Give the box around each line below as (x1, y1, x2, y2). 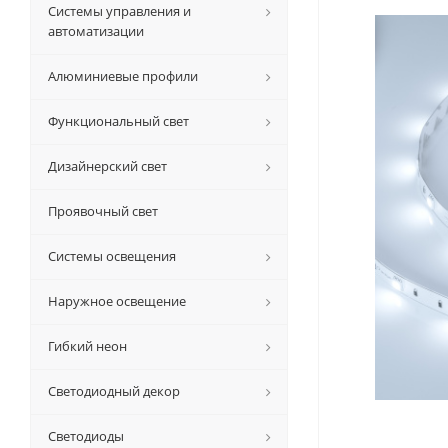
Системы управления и (48, 2, 191, 20)
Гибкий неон (48, 337, 127, 355)
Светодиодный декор (48, 382, 180, 400)
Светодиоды (48, 427, 124, 445)
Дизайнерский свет (48, 157, 167, 175)
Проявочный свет (48, 202, 158, 220)
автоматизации (48, 22, 144, 40)
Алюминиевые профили (48, 67, 198, 85)
